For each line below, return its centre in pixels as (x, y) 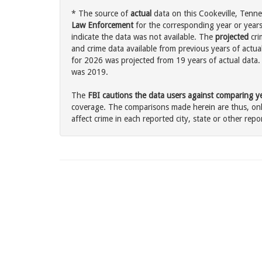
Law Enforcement (102, 25)
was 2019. (90, 72)
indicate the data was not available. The (143, 37)
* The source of (101, 14)
